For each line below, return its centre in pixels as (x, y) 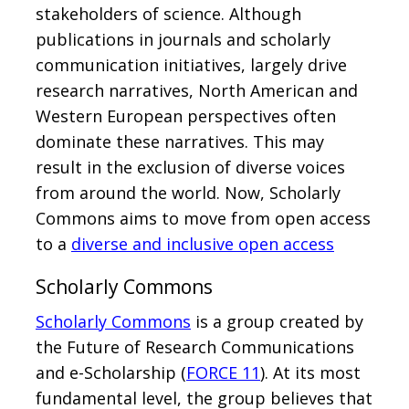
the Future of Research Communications (195, 346)
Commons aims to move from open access (203, 218)
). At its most (310, 372)
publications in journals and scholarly (183, 39)
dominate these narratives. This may (180, 141)
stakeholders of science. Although (168, 13)
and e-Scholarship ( (111, 372)
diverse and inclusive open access (203, 243)
